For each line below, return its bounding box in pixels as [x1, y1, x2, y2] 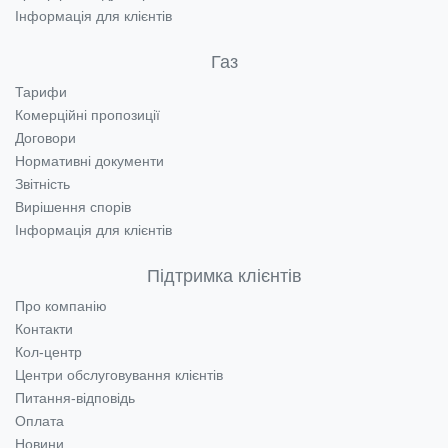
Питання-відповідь [15, 390, 135, 406]
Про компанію [15, 298, 107, 314]
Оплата [15, 413, 64, 429]
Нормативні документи [15, 153, 164, 169]
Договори [15, 130, 76, 146]
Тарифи [15, 84, 67, 100]
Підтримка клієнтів [146, 266, 302, 286]
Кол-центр [15, 344, 82, 360]
